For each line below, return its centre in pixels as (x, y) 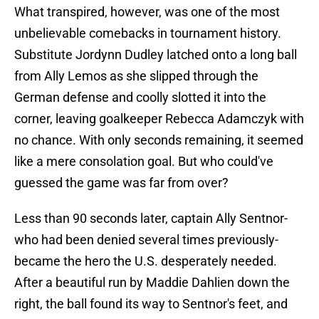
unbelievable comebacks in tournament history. (148, 33)
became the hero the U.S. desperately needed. (146, 261)
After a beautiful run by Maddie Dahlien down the (152, 283)
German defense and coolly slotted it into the (140, 98)
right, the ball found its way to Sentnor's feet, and (151, 304)
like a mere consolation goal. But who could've (144, 162)
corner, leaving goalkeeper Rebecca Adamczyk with (159, 119)
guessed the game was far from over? (121, 183)
